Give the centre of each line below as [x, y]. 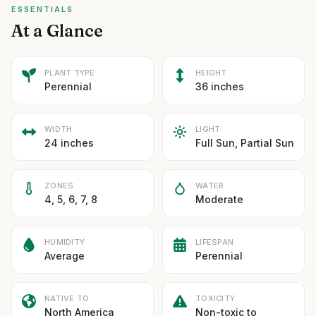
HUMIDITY [65, 242]
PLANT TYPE [70, 73]
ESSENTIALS [42, 9]
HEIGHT [211, 73]
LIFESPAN [215, 242]
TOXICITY [215, 298]
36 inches [220, 86]
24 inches [69, 143]
